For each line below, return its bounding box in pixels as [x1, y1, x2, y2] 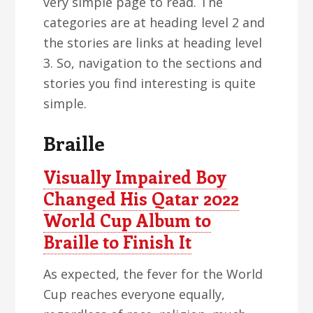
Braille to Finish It [43, 230, 192, 254]
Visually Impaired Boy [43, 165, 227, 189]
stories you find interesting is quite [43, 75, 256, 92]
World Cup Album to [43, 208, 212, 232]
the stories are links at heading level [43, 34, 263, 51]
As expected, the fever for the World [43, 265, 263, 282]
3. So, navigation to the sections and [43, 54, 263, 71]
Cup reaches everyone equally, [43, 286, 226, 303]
